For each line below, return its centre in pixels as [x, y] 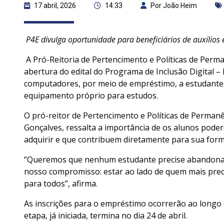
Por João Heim [174, 5]
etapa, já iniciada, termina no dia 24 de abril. [106, 215]
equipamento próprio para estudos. [93, 95]
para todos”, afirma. [62, 183]
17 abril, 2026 [55, 5]
